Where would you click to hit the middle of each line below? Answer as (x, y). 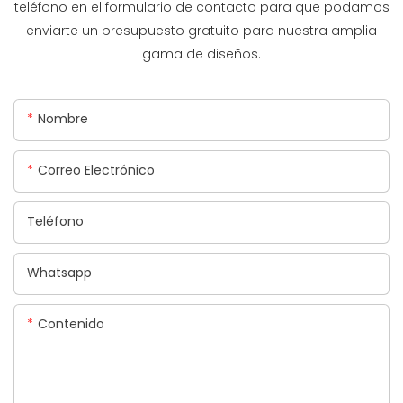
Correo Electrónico (96, 170)
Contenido (71, 324)
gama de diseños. (201, 54)
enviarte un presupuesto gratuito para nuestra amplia (201, 30)
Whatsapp (59, 273)
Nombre (63, 119)
